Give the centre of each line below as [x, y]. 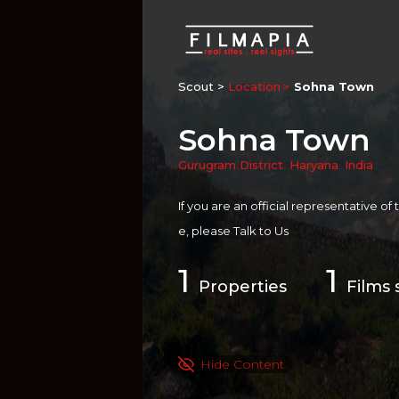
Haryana [314, 165]
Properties [243, 287]
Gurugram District [231, 165]
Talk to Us [261, 231]
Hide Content [242, 364]
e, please [206, 231]
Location [254, 86]
